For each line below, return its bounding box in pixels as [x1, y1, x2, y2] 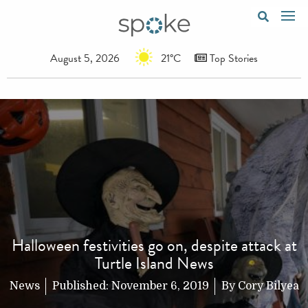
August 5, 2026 [50, 49, 120, 67]
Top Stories [207, 49, 258, 67]
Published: [52, 279, 111, 292]
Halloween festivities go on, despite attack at [11, 232, 297, 258]
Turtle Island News [94, 250, 214, 276]
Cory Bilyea [237, 279, 299, 292]
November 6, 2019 [111, 279, 209, 292]
